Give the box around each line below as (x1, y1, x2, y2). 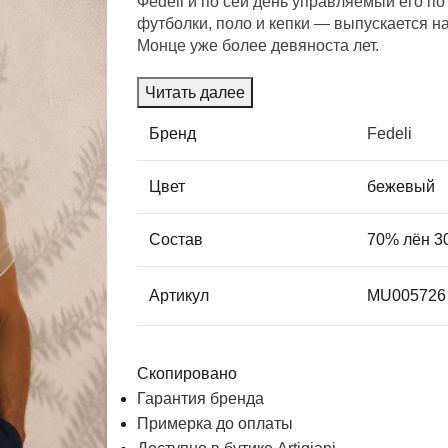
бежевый (367, 177, 436, 195)
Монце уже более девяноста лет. (137, 36, 380, 54)
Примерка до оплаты (137, 414, 294, 432)
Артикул (149, 286, 210, 304)
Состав (149, 230, 204, 248)
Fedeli (367, 124, 413, 142)
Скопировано (137, 364, 238, 382)
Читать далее (145, 83, 246, 101)
